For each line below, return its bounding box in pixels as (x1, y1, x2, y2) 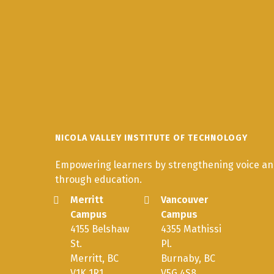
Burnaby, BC (161, 252, 216, 264)
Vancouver (161, 193, 209, 206)
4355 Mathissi (161, 223, 222, 235)
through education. (55, 173, 142, 185)
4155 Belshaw (70, 223, 130, 235)
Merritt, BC (70, 252, 119, 264)
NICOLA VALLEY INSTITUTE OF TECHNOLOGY (55, 132, 248, 143)
